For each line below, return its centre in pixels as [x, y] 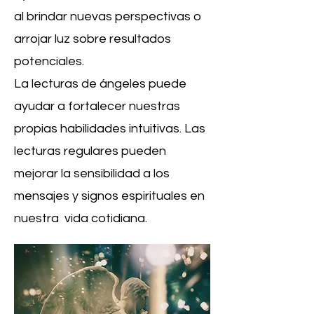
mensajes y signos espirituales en [109, 196]
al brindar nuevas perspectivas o [108, 16]
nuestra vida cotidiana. [81, 218]
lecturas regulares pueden [90, 151]
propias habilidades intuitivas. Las [110, 129]
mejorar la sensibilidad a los [92, 173]
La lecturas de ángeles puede [100, 84]
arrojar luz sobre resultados [93, 39]
